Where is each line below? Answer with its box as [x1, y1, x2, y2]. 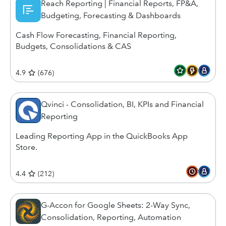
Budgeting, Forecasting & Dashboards [41, 11, 181, 20]
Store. [16, 142, 37, 152]
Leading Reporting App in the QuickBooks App [16, 131, 188, 141]
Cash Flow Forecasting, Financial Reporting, [16, 30, 177, 40]
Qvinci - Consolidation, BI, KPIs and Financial [41, 99, 204, 109]
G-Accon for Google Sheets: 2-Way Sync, [41, 200, 190, 210]
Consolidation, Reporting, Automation [41, 212, 181, 222]
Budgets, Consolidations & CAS [16, 41, 131, 51]
